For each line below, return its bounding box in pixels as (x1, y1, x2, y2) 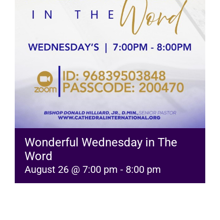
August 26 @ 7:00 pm (25, 164, 118, 176)
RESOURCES (18, 16, 70, 31)
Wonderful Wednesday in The (25, 136, 177, 150)
